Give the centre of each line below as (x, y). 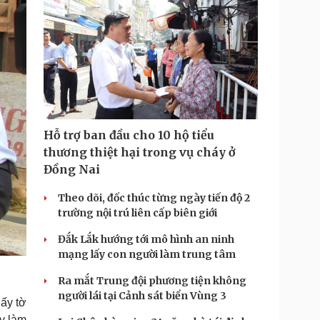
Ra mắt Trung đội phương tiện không (152, 281)
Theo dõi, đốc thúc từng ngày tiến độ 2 (154, 198)
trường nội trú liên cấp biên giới (137, 213)
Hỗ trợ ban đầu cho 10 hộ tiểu (129, 135)
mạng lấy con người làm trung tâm (147, 254)
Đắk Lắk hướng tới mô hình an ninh (146, 239)
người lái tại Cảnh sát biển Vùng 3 (142, 296)
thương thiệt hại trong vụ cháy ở (140, 152)
